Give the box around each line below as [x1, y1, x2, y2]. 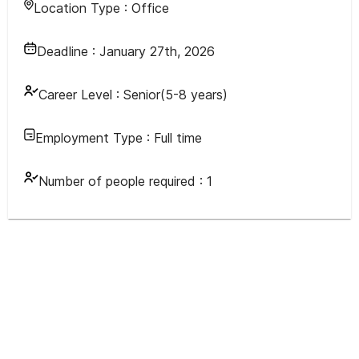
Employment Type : [35, 130, 154, 146]
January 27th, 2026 [99, 43, 215, 59]
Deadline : [37, 43, 99, 59]
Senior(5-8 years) [123, 87, 228, 103]
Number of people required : [38, 173, 207, 189]
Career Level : [38, 87, 119, 103]
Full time [154, 130, 202, 146]
